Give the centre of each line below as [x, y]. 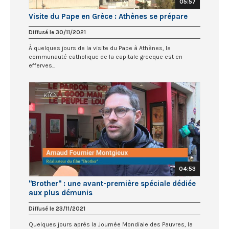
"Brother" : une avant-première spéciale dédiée [112, 183]
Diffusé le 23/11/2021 [57, 209]
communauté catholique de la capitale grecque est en [106, 57]
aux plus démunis [61, 192]
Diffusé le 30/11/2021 [57, 33]
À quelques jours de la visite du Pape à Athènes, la [100, 48]
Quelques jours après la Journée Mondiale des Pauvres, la [111, 224]
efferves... [42, 66]
